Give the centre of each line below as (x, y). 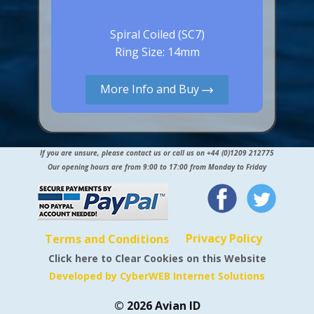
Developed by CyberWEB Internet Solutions (157, 276)
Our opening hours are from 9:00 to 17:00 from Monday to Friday (157, 167)
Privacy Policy (224, 238)
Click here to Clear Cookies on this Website (157, 258)
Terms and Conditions (107, 239)
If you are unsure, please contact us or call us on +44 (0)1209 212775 (157, 153)
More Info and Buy (151, 89)
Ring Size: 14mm (157, 52)
